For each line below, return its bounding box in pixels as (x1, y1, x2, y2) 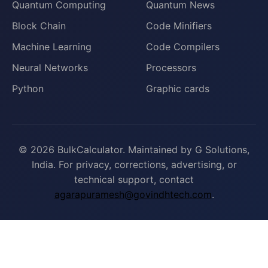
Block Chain (12, 20, 66, 32)
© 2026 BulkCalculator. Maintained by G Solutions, (19, 144, 249, 156)
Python (12, 83, 44, 95)
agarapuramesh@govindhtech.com (54, 188, 212, 200)
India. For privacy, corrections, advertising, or (31, 159, 237, 170)
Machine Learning (12, 41, 92, 53)
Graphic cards (146, 83, 209, 95)
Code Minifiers (146, 20, 212, 32)
